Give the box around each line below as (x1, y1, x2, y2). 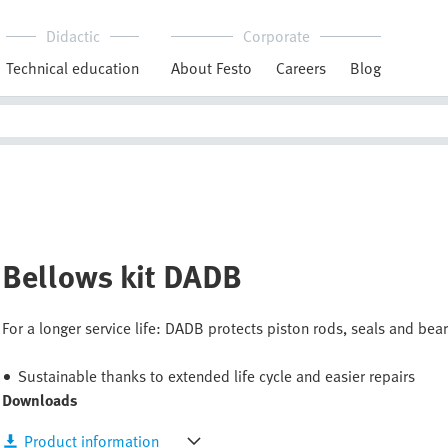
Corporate (242, 24, 310, 48)
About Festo (171, 56, 252, 80)
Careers (276, 56, 326, 80)
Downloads (2, 388, 79, 413)
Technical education (6, 56, 139, 80)
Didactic (45, 24, 100, 48)
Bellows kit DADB (2, 250, 243, 299)
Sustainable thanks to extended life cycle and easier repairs (18, 364, 416, 389)
